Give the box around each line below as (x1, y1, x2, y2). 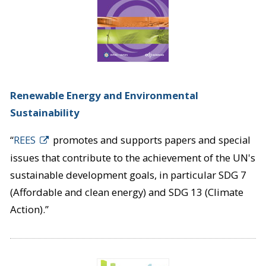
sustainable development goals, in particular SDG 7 (9, 168, 246, 182)
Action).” (9, 202, 49, 217)
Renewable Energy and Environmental (9, 88, 198, 103)
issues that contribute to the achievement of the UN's (9, 151, 255, 165)
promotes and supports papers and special (50, 133, 251, 147)
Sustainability (9, 106, 80, 120)
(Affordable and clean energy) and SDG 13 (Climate (9, 185, 243, 199)
